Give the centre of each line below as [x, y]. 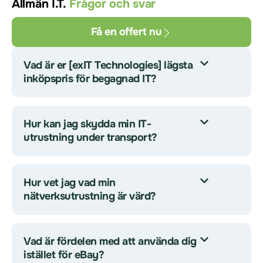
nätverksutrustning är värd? [90, 196]
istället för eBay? [64, 255]
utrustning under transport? [90, 137]
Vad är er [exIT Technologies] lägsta [108, 65]
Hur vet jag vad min [70, 183]
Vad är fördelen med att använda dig [110, 241]
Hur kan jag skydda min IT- [87, 124]
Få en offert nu [126, 32]
